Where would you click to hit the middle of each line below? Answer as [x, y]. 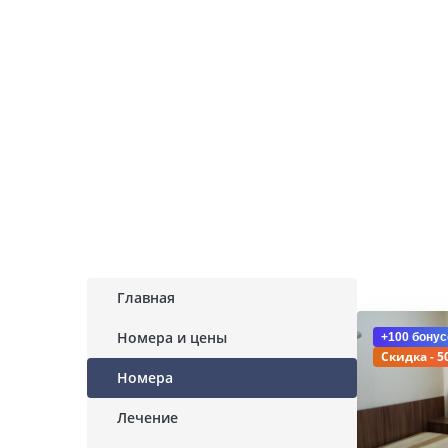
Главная [146, 297]
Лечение [147, 417]
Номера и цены [172, 337]
